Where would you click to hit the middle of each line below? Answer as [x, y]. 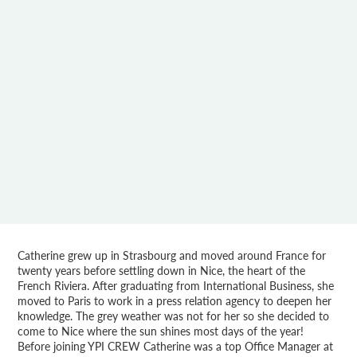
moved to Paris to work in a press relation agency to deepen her [175, 301]
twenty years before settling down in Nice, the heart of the [162, 271]
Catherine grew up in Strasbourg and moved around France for [172, 256]
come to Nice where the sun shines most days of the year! [161, 331]
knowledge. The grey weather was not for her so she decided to [174, 316]
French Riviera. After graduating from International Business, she [176, 286]
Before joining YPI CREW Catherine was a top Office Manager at [176, 347]
